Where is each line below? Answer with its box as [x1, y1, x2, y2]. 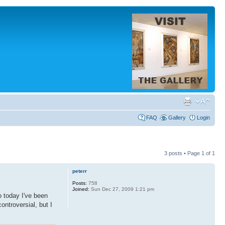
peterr [72, 168, 87, 174]
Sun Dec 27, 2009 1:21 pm [89, 186, 154, 192]
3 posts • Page [164, 150, 201, 156]
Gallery [168, 115, 186, 121]
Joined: [72, 186, 89, 192]
